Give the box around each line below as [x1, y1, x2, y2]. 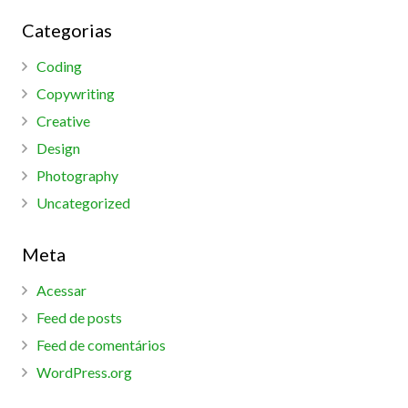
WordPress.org [36, 362, 132, 381]
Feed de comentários [36, 335, 166, 353]
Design [36, 138, 80, 157]
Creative [36, 111, 90, 129]
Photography [36, 166, 118, 184]
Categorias [22, 18, 112, 41]
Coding [36, 56, 82, 75]
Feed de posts [36, 308, 122, 326]
